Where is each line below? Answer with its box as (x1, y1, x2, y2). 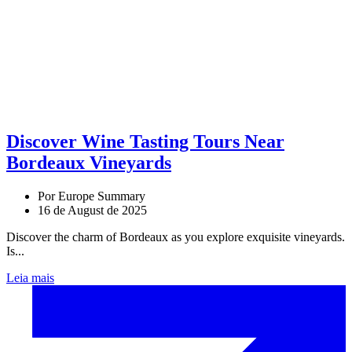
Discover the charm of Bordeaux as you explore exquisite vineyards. (6, 230, 345, 244)
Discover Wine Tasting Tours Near (6, 131, 284, 152)
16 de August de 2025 (38, 203, 147, 218)
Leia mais (6, 271, 54, 285)
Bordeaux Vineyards (6, 152, 171, 174)
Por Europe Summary (38, 189, 145, 203)
